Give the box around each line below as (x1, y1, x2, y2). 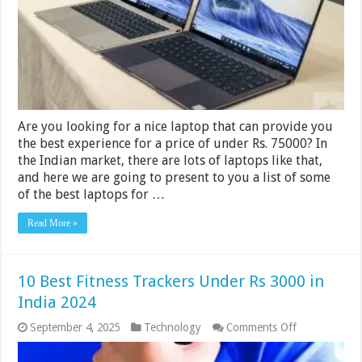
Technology (144, 321, 202, 335)
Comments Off (226, 321, 297, 335)
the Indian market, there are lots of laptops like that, (18, 153, 323, 169)
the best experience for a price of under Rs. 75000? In (18, 136, 328, 152)
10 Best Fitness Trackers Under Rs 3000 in (18, 271, 325, 292)
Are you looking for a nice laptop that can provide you (18, 119, 334, 135)
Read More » (27, 217, 78, 229)
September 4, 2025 (30, 321, 120, 335)
